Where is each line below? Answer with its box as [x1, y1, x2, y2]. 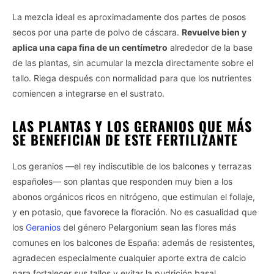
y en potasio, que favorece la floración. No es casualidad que [12, 207, 257, 218]
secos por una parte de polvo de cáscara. [12, 27, 182, 38]
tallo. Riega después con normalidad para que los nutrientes [12, 73, 251, 84]
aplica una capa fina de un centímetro [12, 42, 168, 53]
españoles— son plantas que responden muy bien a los [12, 176, 232, 187]
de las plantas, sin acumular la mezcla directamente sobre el [12, 57, 253, 68]
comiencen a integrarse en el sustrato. [12, 88, 165, 99]
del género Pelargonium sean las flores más [61, 222, 236, 233]
